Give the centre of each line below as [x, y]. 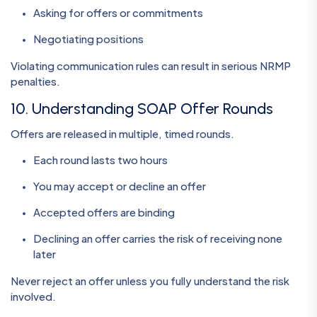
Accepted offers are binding [104, 212]
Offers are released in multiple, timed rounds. [122, 134]
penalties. [35, 81]
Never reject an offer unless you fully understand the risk [150, 281]
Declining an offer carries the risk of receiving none [158, 238]
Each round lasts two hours [100, 160]
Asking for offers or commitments [118, 13]
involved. [33, 296]
